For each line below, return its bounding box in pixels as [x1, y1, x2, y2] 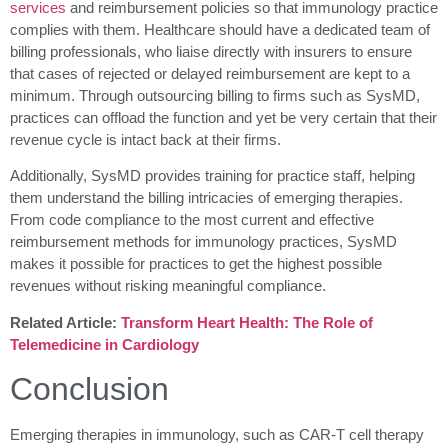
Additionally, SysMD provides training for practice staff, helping [10, 167, 415, 185]
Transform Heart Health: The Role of [121, 313, 373, 331]
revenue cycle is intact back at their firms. [10, 130, 281, 148]
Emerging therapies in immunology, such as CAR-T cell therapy [10, 426, 424, 444]
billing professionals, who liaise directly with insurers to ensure [10, 42, 412, 60]
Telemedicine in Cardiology [10, 335, 199, 353]
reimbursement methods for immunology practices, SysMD [10, 233, 397, 251]
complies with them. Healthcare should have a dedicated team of [10, 20, 430, 38]
